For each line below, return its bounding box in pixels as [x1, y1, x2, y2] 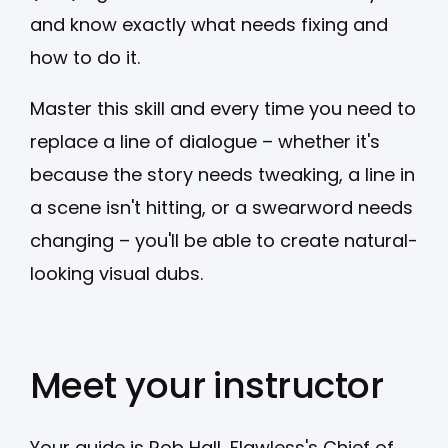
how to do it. [30, 44, 140, 70]
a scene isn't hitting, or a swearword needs [30, 194, 413, 220]
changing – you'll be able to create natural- [30, 227, 418, 253]
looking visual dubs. [30, 260, 208, 286]
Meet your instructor [30, 359, 383, 411]
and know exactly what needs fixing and [30, 11, 388, 37]
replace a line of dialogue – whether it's [30, 128, 380, 154]
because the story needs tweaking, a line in [30, 161, 415, 187]
